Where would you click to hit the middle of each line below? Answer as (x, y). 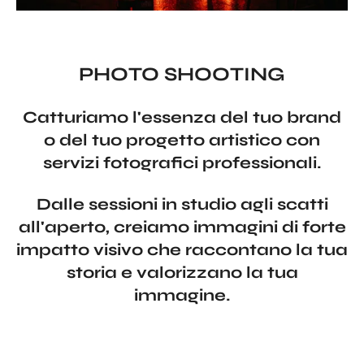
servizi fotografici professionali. (182, 162)
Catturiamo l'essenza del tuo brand (182, 117)
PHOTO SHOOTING (182, 74)
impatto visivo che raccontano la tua (182, 249)
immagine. (182, 295)
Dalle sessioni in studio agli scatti (182, 204)
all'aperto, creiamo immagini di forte (182, 227)
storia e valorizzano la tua (182, 272)
